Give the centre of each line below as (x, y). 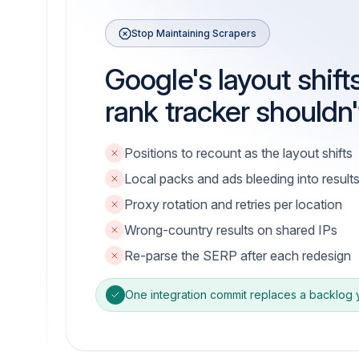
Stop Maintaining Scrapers (194, 33)
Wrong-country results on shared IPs (231, 230)
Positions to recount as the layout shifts (238, 153)
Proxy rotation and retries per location (233, 204)
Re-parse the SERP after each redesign (238, 256)
